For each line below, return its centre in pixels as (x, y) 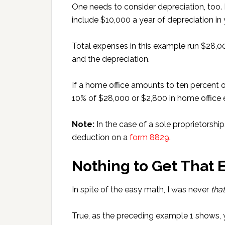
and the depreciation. (111, 59)
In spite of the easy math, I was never (141, 190)
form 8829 (149, 137)
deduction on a (101, 137)
